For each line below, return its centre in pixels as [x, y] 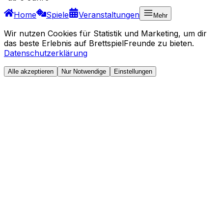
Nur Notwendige [84, 71]
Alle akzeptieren [31, 71]
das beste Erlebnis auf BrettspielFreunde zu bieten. [99, 43]
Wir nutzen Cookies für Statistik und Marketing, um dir [105, 33]
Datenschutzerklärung [46, 53]
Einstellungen [133, 71]
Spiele [57, 14]
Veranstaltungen [109, 14]
